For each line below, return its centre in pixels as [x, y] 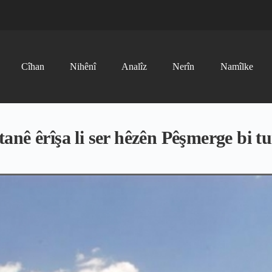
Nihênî [83, 66]
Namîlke [236, 66]
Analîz [134, 66]
